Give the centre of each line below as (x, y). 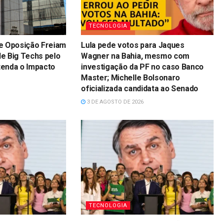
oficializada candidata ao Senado (140, 88)
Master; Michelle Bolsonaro (130, 77)
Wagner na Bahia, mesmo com (135, 56)
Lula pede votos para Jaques (133, 45)
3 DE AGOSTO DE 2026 (115, 102)
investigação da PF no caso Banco (143, 67)
